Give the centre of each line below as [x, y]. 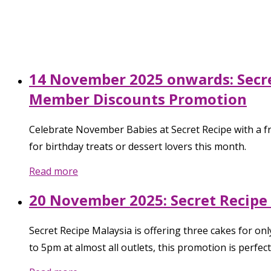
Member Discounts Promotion [138, 99]
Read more [54, 171]
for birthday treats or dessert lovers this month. [138, 146]
